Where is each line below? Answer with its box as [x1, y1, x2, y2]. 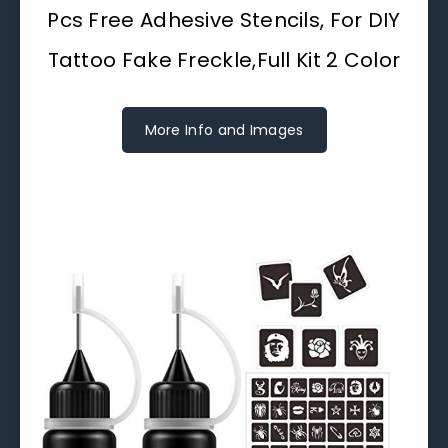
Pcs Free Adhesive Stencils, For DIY [47, 5, 401, 34]
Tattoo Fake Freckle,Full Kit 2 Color [47, 45, 401, 74]
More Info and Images [144, 119, 304, 140]
